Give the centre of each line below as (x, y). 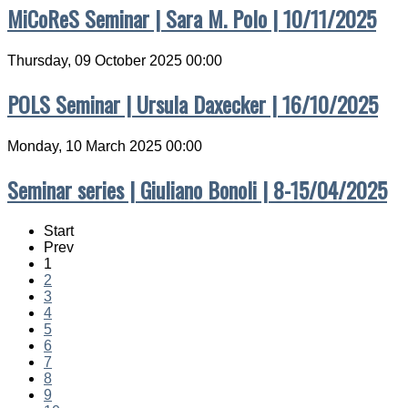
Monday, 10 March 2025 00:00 (105, 146)
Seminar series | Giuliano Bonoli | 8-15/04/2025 (197, 189)
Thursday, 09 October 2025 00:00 (115, 60)
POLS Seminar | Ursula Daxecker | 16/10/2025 (193, 103)
